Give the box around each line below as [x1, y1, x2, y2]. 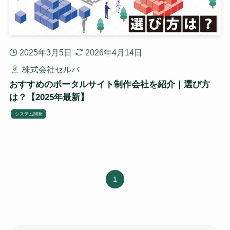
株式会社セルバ [22, 64, 80, 74]
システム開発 [14, 111, 43, 117]
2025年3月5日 [19, 47, 72, 57]
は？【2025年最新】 [9, 92, 89, 102]
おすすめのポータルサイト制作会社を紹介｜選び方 [9, 79, 210, 89]
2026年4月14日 [85, 47, 143, 57]
